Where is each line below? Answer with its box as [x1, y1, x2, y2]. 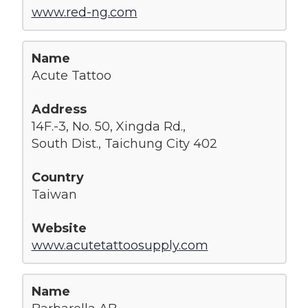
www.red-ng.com [31, 4, 137, 20]
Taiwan [31, 186, 77, 202]
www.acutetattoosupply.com [31, 237, 208, 253]
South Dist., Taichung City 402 [31, 135, 217, 151]
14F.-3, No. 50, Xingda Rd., [31, 118, 186, 134]
